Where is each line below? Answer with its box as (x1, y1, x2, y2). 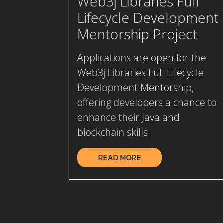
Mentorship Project (77, 24, 197, 44)
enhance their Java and (77, 111, 180, 124)
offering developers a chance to (77, 96, 217, 110)
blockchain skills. (77, 125, 150, 139)
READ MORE (98, 151, 141, 164)
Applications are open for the (77, 51, 206, 65)
